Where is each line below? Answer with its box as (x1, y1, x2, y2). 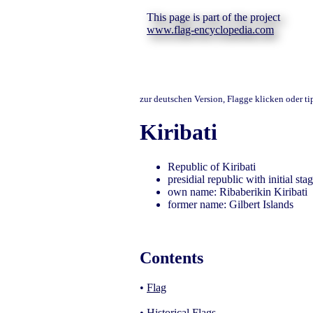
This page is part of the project (147, 11, 280, 23)
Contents (140, 248, 203, 267)
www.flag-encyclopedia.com (147, 24, 274, 36)
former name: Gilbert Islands (168, 198, 293, 210)
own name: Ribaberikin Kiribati (168, 185, 307, 198)
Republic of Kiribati (168, 160, 256, 173)
